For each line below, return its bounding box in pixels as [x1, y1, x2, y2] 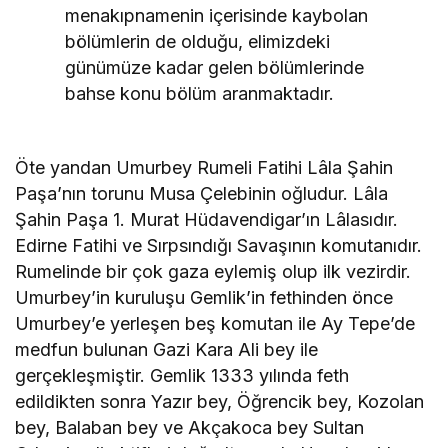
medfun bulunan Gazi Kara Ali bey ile [15, 338, 319, 360]
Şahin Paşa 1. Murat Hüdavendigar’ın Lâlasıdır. [15, 208, 399, 230]
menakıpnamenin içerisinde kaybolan [65, 4, 369, 26]
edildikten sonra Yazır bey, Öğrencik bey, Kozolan [15, 390, 425, 412]
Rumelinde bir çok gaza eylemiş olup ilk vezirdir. [15, 260, 412, 282]
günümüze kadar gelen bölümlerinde [65, 56, 365, 78]
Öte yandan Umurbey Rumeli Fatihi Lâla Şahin [15, 156, 394, 178]
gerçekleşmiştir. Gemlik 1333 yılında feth [15, 364, 350, 386]
